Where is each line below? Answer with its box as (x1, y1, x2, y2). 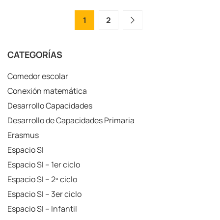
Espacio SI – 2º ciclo (7, 174, 77, 185)
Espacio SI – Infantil (7, 203, 77, 215)
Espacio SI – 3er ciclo (7, 189, 82, 200)
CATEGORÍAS (7, 49, 62, 61)
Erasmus (7, 130, 39, 141)
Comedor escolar (7, 71, 68, 82)
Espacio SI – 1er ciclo (7, 159, 80, 170)
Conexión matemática (7, 85, 87, 97)
